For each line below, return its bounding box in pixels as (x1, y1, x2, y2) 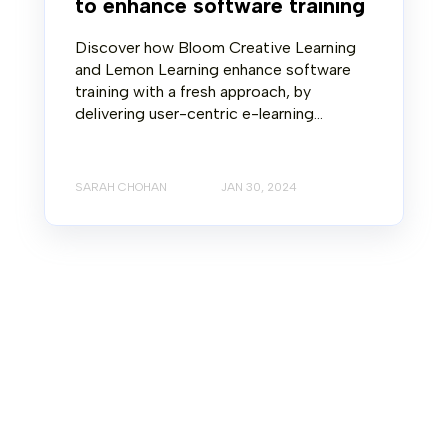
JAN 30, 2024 (221, 180, 297, 195)
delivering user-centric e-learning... (75, 103, 323, 123)
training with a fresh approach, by (75, 81, 311, 101)
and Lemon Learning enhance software (75, 59, 351, 79)
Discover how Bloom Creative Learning (75, 37, 356, 57)
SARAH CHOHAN (75, 180, 167, 195)
